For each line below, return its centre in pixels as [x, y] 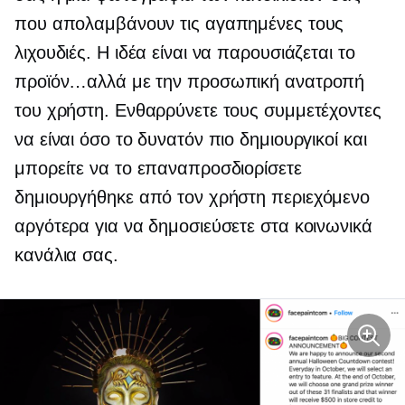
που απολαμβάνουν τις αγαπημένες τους [179, 24]
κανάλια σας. [66, 255]
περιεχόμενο [318, 198]
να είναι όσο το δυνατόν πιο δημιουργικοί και [191, 140]
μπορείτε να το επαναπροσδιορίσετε [158, 169]
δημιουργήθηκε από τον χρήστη [141, 198]
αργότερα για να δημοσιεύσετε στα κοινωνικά [193, 226]
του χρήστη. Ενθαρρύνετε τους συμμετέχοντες [198, 111]
